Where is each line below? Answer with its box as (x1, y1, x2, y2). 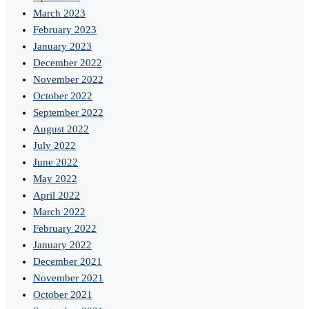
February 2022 (33, 223, 97, 235)
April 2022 (33, 190, 80, 201)
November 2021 (33, 272, 103, 284)
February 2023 (33, 24, 97, 36)
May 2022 (33, 173, 77, 185)
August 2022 (33, 123, 89, 135)
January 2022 (33, 239, 92, 251)
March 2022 (33, 206, 86, 218)
